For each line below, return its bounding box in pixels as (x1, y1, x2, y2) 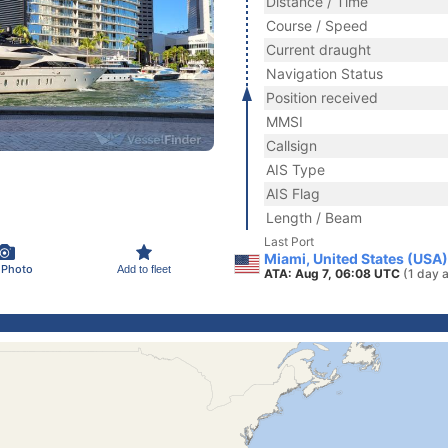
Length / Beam (266, 209, 362, 226)
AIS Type (266, 161, 325, 178)
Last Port (264, 234, 314, 249)
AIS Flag (266, 185, 320, 202)
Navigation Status (266, 65, 383, 82)
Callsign (266, 137, 317, 154)
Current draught (266, 41, 371, 58)
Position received (266, 89, 378, 106)
